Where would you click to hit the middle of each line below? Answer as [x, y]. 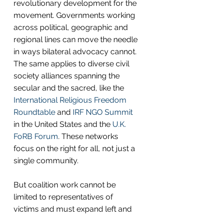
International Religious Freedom [71, 100]
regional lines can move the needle [77, 39]
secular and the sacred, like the [70, 88]
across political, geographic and [72, 27]
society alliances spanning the [68, 76]
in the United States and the [63, 124]
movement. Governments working [75, 15]
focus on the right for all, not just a [75, 148]
